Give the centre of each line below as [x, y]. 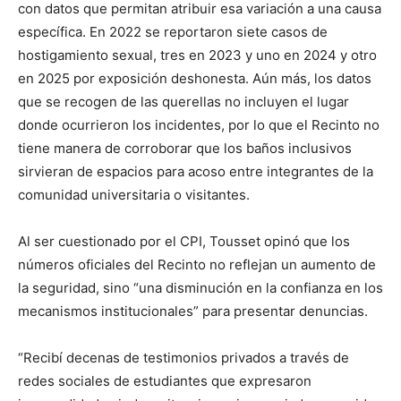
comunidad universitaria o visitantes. [134, 194]
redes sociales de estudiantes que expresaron [165, 380]
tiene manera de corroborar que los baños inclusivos [185, 148]
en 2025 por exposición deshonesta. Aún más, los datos [195, 78]
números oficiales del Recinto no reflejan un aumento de [197, 264]
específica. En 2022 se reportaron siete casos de [173, 31]
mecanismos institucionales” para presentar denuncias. [193, 311]
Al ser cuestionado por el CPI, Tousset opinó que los [184, 241]
